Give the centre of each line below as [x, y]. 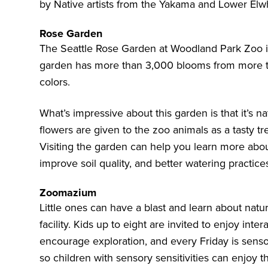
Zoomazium [68, 193]
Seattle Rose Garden [108, 49]
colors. [55, 82]
